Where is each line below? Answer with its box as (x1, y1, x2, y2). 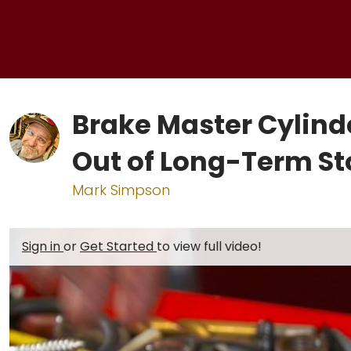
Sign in (22, 237, 63, 255)
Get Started (80, 237, 157, 255)
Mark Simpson (72, 180, 170, 200)
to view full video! (157, 237, 262, 255)
